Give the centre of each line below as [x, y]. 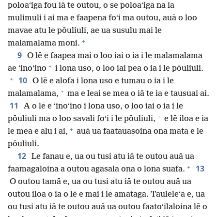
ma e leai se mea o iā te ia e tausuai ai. [137, 94]
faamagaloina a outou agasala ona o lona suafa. [96, 170]
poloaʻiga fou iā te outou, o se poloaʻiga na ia [91, 6]
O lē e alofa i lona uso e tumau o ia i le [102, 81]
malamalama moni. [44, 44]
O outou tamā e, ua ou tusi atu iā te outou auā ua [100, 182]
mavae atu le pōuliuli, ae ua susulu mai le [85, 31]
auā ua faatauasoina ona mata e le [139, 132]
